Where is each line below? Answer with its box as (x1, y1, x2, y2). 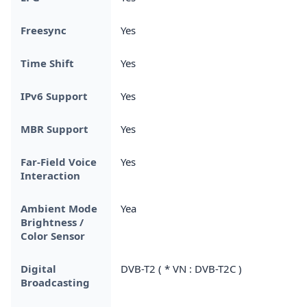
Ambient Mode (21, 201, 97, 215)
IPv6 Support (21, 88, 88, 103)
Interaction (21, 168, 80, 182)
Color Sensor (21, 228, 85, 243)
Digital (21, 261, 56, 275)
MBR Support (21, 121, 88, 136)
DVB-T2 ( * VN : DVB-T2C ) (121, 261, 242, 275)
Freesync (21, 23, 66, 37)
